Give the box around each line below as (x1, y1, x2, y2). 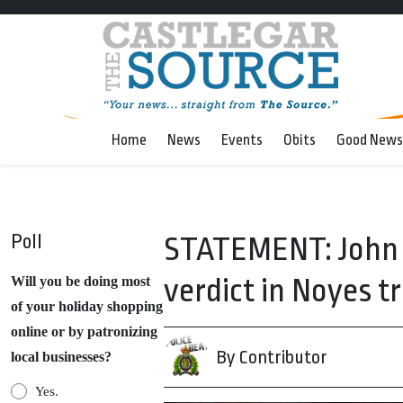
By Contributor (216, 346, 327, 368)
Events (221, 131, 263, 148)
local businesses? (11, 349, 112, 364)
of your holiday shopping (11, 299, 163, 314)
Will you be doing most (11, 273, 150, 289)
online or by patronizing (11, 324, 157, 339)
